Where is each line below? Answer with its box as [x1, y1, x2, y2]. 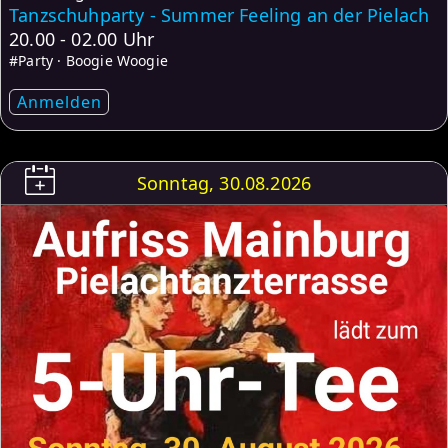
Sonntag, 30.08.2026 [136, 171, 312, 196]
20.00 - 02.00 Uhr [9, 27, 155, 52]
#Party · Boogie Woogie [9, 51, 168, 71]
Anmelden [16, 91, 102, 114]
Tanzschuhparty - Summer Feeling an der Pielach [9, 3, 430, 28]
